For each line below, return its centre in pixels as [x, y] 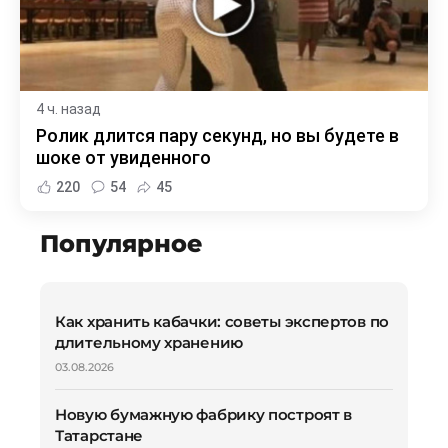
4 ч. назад [68, 108]
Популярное [121, 243]
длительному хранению [149, 342]
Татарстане [99, 435]
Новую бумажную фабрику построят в [204, 414]
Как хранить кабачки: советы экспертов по [222, 321]
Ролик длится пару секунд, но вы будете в [217, 135]
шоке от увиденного [123, 157]
